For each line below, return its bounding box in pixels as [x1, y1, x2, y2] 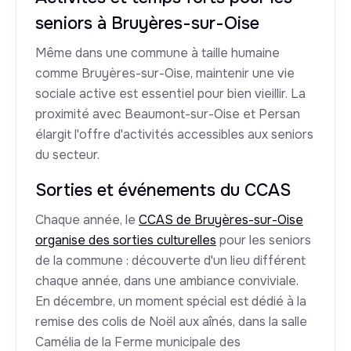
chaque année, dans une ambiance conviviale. [35, 273, 299, 290]
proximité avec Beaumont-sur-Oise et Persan [35, 106, 300, 123]
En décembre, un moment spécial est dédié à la [35, 293, 306, 310]
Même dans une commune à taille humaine [35, 45, 280, 62]
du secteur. [35, 147, 100, 164]
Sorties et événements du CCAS [35, 179, 291, 202]
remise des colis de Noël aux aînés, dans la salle [35, 313, 307, 331]
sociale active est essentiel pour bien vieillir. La [35, 85, 306, 103]
